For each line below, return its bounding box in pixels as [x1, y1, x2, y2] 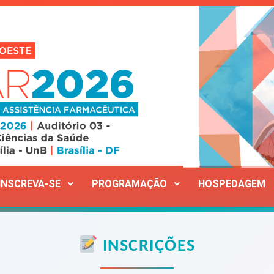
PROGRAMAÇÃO [91, 177, 167, 190]
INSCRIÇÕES [98, 238, 196, 256]
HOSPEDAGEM [198, 177, 265, 190]
